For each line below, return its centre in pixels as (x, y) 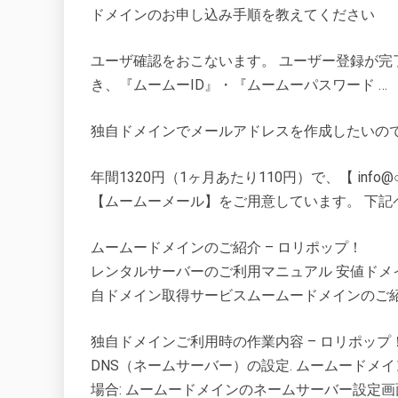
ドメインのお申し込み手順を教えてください (233, 15)
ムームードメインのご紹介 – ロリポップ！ (227, 247)
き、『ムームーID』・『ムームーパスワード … (239, 85)
